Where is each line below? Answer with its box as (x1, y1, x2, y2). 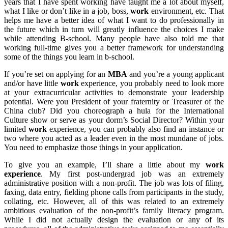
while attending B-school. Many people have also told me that (4, 34, 224, 43)
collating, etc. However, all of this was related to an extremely (4, 197, 224, 206)
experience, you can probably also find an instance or (47, 125, 224, 134)
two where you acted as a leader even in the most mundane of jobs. (4, 134, 224, 143)
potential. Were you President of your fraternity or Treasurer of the (4, 97, 224, 106)
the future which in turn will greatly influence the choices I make (4, 25, 224, 34)
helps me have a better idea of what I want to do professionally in (4, 16, 224, 25)
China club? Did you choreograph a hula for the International (4, 106, 224, 116)
